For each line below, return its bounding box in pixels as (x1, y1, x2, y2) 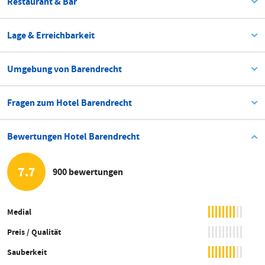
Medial (7, 206, 31, 218)
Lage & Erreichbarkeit (7, 29, 95, 42)
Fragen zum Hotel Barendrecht (7, 96, 132, 109)
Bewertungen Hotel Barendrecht (7, 130, 140, 143)
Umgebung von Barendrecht (7, 63, 122, 76)
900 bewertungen (53, 165, 123, 178)
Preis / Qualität (7, 227, 61, 238)
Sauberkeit (7, 247, 47, 258)
